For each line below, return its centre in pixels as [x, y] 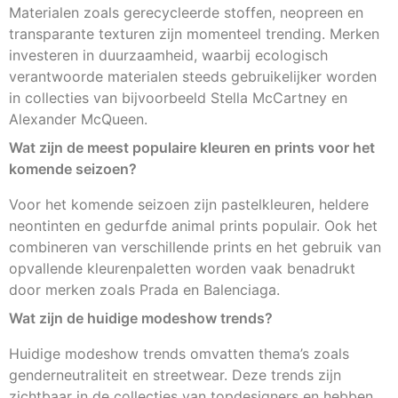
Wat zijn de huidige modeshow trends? [141, 318]
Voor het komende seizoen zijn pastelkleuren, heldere [189, 205]
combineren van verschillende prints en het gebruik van [195, 247]
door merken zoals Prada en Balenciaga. [144, 290]
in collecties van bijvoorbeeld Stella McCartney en [178, 98]
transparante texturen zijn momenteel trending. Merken [194, 34]
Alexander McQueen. [78, 119]
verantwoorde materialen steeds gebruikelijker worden [193, 77]
